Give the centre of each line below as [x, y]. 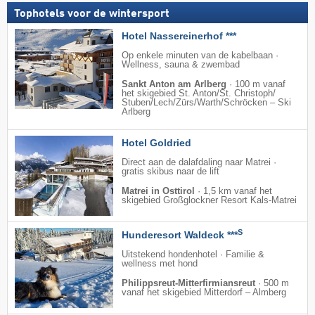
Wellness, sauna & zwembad [181, 64]
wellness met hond [160, 263]
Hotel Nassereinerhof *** [179, 36]
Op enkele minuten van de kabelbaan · [200, 55]
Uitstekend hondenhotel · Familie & [193, 254]
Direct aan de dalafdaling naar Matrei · [199, 162]
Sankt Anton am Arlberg [174, 84]
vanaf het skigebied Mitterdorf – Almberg [204, 292]
